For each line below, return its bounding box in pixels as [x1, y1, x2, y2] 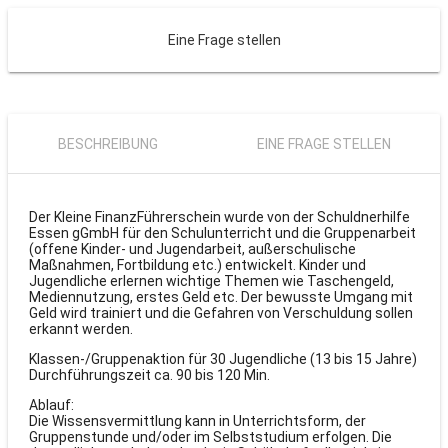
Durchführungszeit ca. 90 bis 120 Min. [29, 367, 270, 383]
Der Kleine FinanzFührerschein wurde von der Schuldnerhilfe [29, 209, 410, 225]
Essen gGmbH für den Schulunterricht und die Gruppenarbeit [29, 225, 416, 241]
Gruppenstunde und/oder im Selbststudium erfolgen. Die [29, 429, 392, 445]
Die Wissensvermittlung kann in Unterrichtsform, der [29, 413, 366, 429]
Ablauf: [29, 397, 74, 413]
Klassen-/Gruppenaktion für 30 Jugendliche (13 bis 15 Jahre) [29, 351, 417, 367]
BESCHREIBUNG [57, 136, 158, 152]
